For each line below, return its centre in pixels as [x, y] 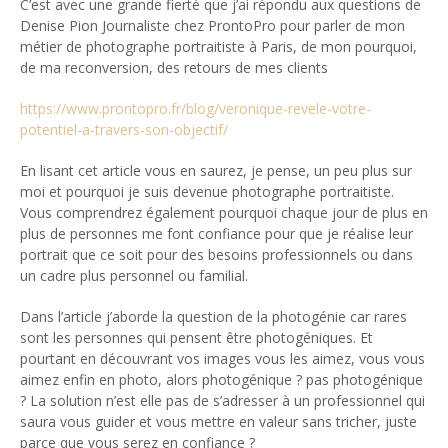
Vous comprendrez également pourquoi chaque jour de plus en [224, 213]
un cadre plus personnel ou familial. [134, 276]
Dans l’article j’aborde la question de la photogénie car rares [213, 317]
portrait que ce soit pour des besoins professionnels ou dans [216, 255]
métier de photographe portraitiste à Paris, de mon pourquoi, [218, 47]
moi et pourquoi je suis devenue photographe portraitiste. [207, 192]
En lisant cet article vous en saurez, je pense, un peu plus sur [216, 171]
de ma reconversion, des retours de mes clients [174, 68]
